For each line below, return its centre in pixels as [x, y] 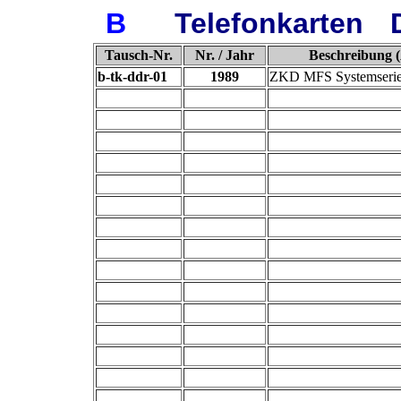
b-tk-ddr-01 [132, 77]
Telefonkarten [269, 23]
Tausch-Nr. [139, 55]
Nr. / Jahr [225, 55]
